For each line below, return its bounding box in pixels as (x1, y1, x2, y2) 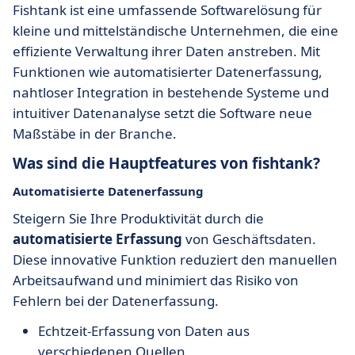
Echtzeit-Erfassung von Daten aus (38, 322, 250, 340)
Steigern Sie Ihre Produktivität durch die (13, 209, 264, 227)
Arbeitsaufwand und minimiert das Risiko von (13, 271, 299, 289)
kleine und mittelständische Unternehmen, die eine (13, 21, 338, 40)
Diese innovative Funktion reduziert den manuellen (13, 250, 338, 269)
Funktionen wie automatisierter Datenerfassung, (13, 63, 323, 81)
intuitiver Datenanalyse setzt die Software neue (13, 104, 312, 122)
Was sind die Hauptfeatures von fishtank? (13, 153, 320, 174)
